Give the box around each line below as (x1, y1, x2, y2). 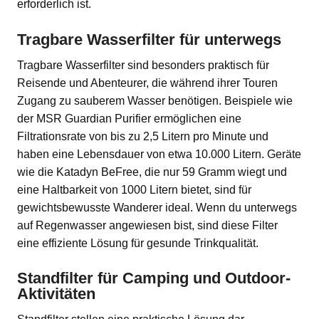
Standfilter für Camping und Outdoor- (17, 269, 291, 288)
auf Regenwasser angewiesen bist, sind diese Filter (17, 219, 278, 231)
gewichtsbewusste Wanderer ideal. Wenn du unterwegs (17, 201, 297, 214)
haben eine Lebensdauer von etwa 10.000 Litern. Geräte (17, 147, 301, 160)
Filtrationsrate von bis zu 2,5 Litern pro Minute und (17, 130, 268, 142)
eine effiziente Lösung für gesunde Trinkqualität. (17, 236, 258, 249)
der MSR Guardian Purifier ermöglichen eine (17, 112, 241, 125)
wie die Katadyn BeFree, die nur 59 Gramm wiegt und (17, 165, 287, 178)
